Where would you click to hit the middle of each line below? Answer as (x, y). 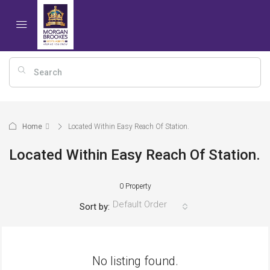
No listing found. (135, 261)
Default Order (140, 204)
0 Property (135, 186)
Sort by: (94, 206)
